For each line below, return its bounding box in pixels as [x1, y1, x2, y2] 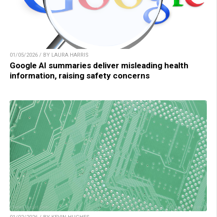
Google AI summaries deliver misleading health [10, 61, 188, 71]
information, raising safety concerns [10, 71, 150, 81]
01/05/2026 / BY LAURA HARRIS [10, 52, 89, 59]
